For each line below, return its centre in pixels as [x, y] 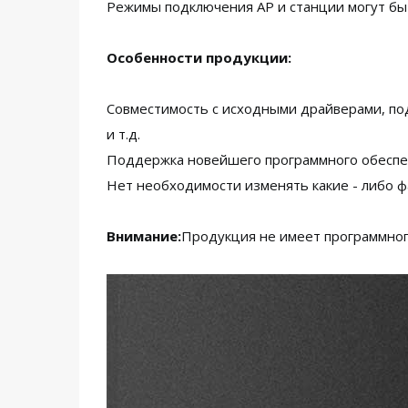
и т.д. [123, 134]
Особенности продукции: [199, 57]
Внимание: [144, 236]
